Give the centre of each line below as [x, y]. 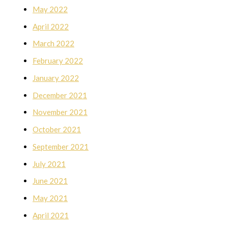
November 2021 [60, 112]
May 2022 [50, 9]
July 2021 [49, 164]
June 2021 [50, 181]
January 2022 [56, 78]
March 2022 [53, 44]
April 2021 [51, 215]
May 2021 [50, 198]
